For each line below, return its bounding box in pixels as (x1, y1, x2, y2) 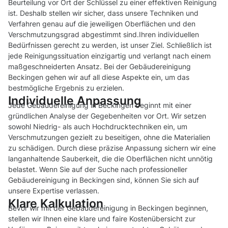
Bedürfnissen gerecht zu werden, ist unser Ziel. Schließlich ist (8, 41, 212, 50)
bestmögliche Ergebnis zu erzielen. (8, 83, 124, 93)
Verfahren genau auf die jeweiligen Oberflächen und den (8, 19, 195, 28)
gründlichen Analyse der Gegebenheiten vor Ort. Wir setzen (8, 111, 206, 121)
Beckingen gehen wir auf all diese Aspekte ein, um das (8, 73, 189, 82)
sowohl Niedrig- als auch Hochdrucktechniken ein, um (8, 122, 187, 131)
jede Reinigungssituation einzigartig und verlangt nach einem (8, 51, 211, 61)
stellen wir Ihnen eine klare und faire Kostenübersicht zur (8, 214, 195, 223)
